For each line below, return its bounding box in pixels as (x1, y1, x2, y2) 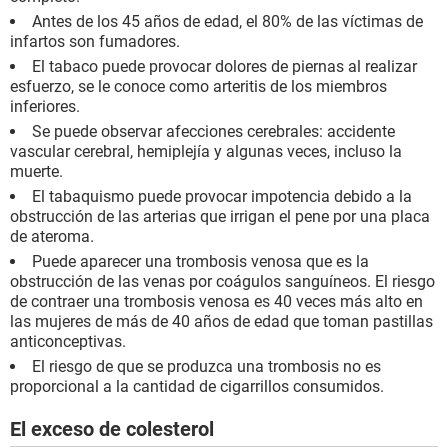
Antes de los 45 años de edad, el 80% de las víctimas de (32, 12, 423, 32)
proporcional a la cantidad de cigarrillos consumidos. (10, 377, 384, 397)
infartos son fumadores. (10, 32, 180, 52)
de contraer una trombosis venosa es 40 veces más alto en (10, 292, 423, 312)
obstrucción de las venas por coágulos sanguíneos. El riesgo (10, 272, 435, 292)
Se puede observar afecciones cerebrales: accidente (32, 122, 395, 142)
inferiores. (10, 97, 80, 117)
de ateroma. (10, 227, 94, 247)
